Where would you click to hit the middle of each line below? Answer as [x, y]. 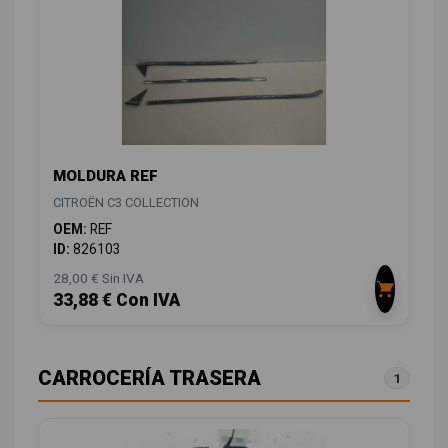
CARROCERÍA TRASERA [149, 378]
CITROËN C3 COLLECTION [126, 203]
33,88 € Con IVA [116, 300]
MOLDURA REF [105, 176]
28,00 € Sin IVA [98, 278]
